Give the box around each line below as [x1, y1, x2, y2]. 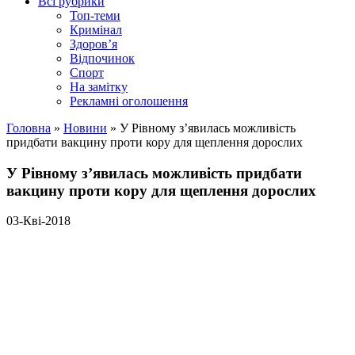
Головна [6, 121, 51, 135]
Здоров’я [70, 37, 117, 51]
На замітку [70, 80, 128, 94]
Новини [63, 121, 107, 135]
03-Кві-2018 [6, 214, 71, 228]
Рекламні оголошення [70, 94, 188, 108]
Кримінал [70, 23, 122, 36]
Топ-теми [70, 9, 120, 22]
